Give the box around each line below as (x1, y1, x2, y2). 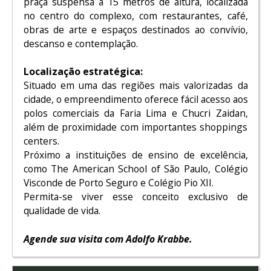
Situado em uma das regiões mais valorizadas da (23, 79, 248, 93)
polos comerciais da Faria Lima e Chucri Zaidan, (23, 106, 248, 120)
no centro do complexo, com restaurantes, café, (23, 8, 248, 22)
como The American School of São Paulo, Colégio (23, 162, 248, 176)
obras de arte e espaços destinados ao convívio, (23, 22, 248, 36)
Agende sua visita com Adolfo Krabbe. (23, 232, 192, 246)
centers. (23, 134, 59, 148)
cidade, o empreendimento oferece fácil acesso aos (23, 93, 248, 106)
